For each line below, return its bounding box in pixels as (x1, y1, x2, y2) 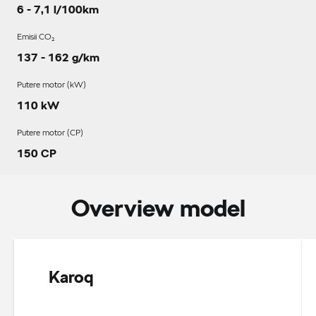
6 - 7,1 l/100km (17, 3, 99, 17)
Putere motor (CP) (17, 127, 84, 138)
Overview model (71, 193, 245, 224)
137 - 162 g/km (17, 51, 99, 65)
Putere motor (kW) (17, 79, 87, 90)
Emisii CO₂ (17, 31, 55, 42)
